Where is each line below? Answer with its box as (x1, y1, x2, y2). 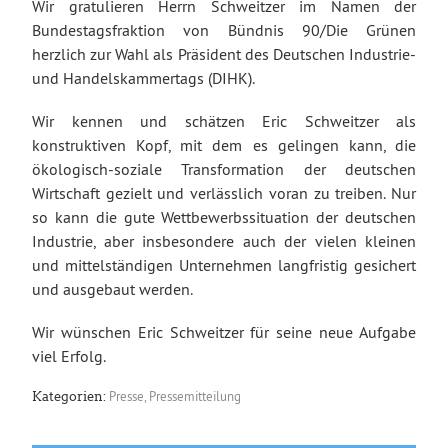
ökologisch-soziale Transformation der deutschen (32, 158, 416, 179)
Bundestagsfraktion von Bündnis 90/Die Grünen (32, 19, 416, 40)
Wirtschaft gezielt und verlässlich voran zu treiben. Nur (32, 182, 416, 203)
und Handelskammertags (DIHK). (32, 67, 255, 88)
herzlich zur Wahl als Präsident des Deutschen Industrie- (32, 43, 416, 64)
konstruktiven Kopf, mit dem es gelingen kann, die (32, 134, 416, 155)
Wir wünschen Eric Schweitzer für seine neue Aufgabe (32, 322, 416, 343)
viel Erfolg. (32, 346, 106, 367)
